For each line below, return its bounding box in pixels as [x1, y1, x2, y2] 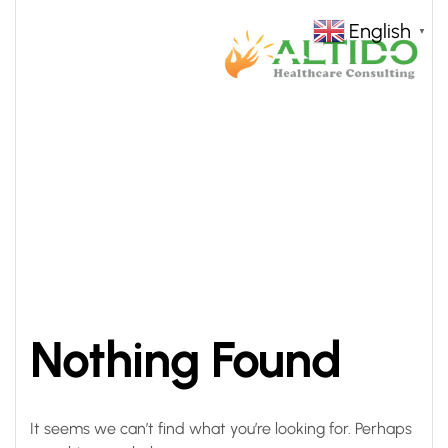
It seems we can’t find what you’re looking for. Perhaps [30, 419, 412, 439]
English [349, 19, 411, 43]
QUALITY [236, 175, 304, 192]
